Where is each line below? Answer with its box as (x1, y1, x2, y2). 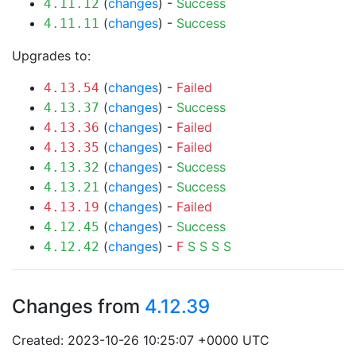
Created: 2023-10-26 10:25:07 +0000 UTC (12, 332, 269, 348)
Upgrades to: (12, 48, 91, 64)
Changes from (12, 295, 145, 318)
